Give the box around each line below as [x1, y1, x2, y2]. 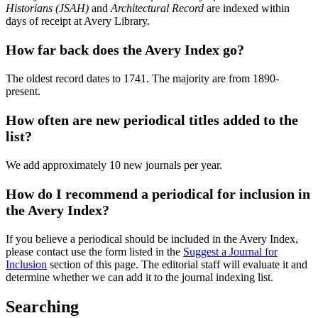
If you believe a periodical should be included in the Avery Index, [6, 232, 298, 245]
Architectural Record [111, 1, 204, 14]
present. [6, 84, 40, 97]
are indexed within [204, 1, 290, 14]
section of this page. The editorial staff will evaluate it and [47, 258, 307, 270]
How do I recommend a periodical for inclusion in [6, 185, 310, 202]
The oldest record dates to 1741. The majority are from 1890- [6, 72, 279, 84]
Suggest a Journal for [183, 245, 278, 258]
